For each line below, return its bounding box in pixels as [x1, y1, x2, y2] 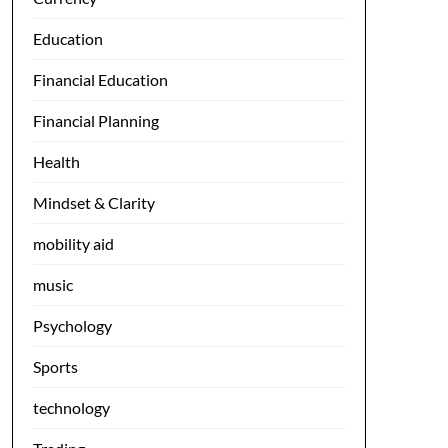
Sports [32, 357, 78, 376]
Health [32, 152, 80, 171]
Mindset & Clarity [32, 193, 155, 212]
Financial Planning [32, 111, 159, 130]
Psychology [32, 316, 112, 335]
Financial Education [32, 70, 168, 89]
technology [32, 398, 110, 417]
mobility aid [32, 234, 114, 253]
